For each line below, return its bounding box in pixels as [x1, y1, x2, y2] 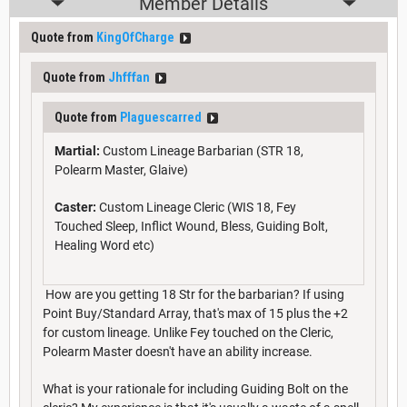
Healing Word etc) [55, 237, 154, 253]
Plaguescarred [120, 109, 202, 124]
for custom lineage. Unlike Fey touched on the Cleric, [43, 324, 333, 340]
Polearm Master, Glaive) [55, 162, 188, 177]
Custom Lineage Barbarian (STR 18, [100, 143, 303, 158]
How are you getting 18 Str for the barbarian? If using [43, 286, 344, 302]
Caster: [55, 199, 96, 214]
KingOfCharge [96, 29, 174, 45]
